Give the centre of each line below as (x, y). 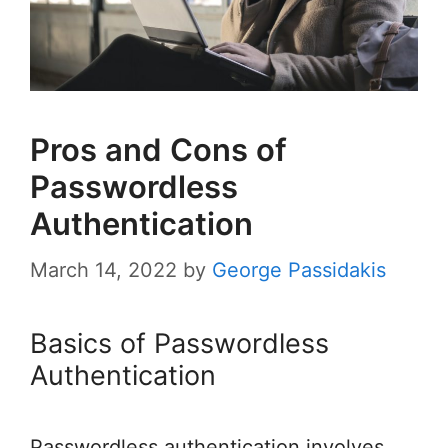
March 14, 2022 (103, 269)
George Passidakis (299, 269)
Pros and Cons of (158, 149)
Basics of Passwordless (179, 343)
